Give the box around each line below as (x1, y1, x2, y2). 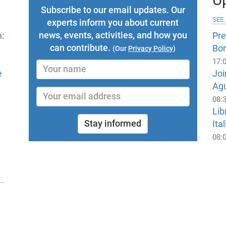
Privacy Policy (128, 44, 174, 53)
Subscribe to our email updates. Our (40, 5, 185, 16)
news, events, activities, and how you (38, 30, 187, 41)
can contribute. (50, 43, 113, 53)
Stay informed (84, 119, 142, 129)
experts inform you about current (47, 18, 179, 28)
